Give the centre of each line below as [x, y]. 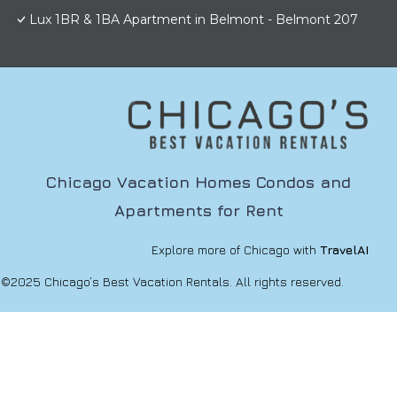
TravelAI [343, 250]
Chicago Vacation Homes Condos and [198, 183]
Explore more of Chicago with [234, 250]
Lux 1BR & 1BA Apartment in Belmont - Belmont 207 [194, 20]
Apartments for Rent [198, 211]
